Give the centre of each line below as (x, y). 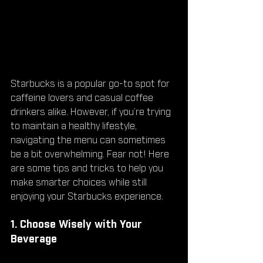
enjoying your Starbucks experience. (87, 196)
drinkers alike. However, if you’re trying (92, 112)
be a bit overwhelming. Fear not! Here (91, 154)
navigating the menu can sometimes (89, 140)
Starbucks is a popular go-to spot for (91, 84)
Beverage (34, 239)
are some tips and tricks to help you (88, 168)
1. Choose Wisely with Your (78, 225)
